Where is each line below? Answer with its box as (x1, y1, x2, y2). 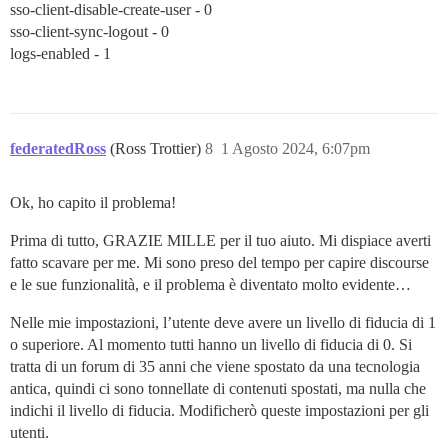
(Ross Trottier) (110, 140, 205, 158)
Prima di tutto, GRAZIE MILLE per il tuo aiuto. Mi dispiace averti (10, 232, 431, 250)
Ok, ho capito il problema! (10, 194, 176, 212)
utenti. (10, 424, 49, 442)
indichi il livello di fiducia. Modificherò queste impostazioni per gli (10, 402, 429, 420)
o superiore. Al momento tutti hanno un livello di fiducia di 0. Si (10, 336, 412, 354)
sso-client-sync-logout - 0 (10, 23, 169, 41)
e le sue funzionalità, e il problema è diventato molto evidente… (10, 276, 411, 294)
